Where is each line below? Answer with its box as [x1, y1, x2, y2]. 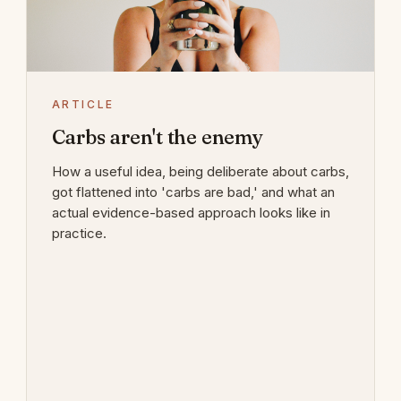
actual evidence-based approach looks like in [51, 203, 330, 221]
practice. [51, 224, 107, 242]
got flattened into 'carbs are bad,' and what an [51, 183, 335, 200]
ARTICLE [51, 97, 115, 111]
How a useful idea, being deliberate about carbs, [51, 162, 349, 180]
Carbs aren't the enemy [51, 124, 263, 149]
